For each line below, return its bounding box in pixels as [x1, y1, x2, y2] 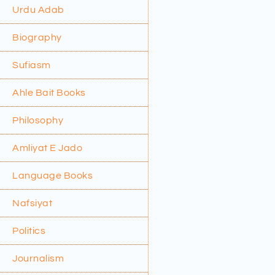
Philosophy [12, 115, 63, 125]
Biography [12, 32, 62, 42]
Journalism [12, 253, 64, 263]
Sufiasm [12, 60, 51, 70]
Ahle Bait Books [12, 87, 86, 98]
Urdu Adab [12, 4, 64, 15]
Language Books [12, 170, 93, 180]
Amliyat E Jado [12, 142, 82, 153]
